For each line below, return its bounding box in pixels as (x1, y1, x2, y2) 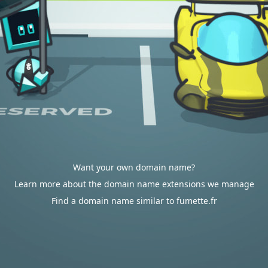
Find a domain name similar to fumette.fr (51, 195, 217, 206)
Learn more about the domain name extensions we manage (14, 178, 254, 190)
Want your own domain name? (73, 162, 195, 173)
